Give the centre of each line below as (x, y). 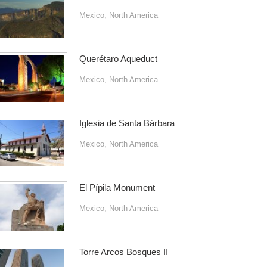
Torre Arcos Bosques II (123, 252)
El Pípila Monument (117, 187)
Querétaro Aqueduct (118, 59)
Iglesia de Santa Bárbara (127, 123)
